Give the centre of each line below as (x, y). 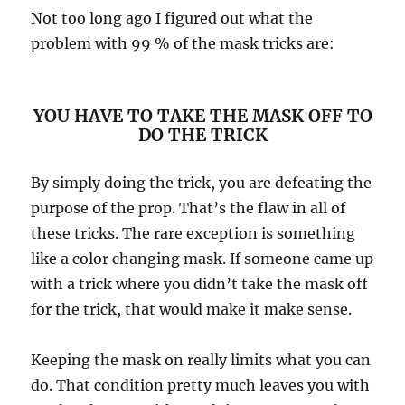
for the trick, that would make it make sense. (192, 310)
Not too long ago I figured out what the (172, 19)
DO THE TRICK (202, 135)
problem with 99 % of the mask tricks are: (183, 44)
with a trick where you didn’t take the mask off (200, 284)
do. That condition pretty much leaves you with (201, 386)
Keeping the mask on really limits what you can (201, 360)
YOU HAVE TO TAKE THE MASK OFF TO (202, 116)
